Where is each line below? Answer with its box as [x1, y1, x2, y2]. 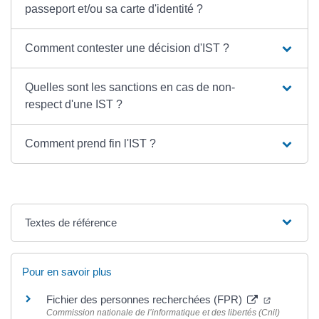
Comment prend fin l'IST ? [25, 137, 157, 150]
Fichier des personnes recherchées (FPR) [46, 293, 245, 305]
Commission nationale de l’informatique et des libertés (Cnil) [46, 307, 280, 318]
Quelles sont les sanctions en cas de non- [25, 80, 236, 93]
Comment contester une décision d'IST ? [25, 41, 230, 54]
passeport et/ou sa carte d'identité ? [25, 2, 204, 15]
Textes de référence [25, 216, 117, 229]
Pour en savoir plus [22, 265, 112, 278]
